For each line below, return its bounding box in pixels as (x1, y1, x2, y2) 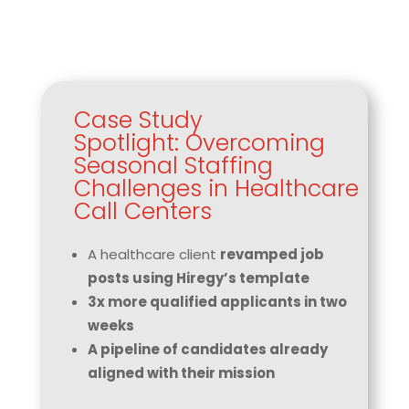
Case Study (73, 104, 203, 136)
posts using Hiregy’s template (87, 268, 309, 288)
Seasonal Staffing (73, 150, 273, 182)
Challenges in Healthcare (73, 173, 359, 204)
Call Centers (73, 195, 212, 227)
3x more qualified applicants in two (87, 292, 347, 311)
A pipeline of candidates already (87, 340, 328, 359)
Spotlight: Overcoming (73, 127, 325, 159)
